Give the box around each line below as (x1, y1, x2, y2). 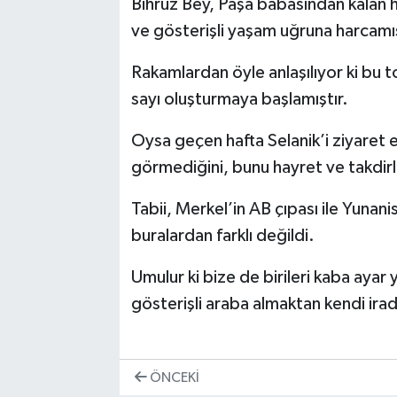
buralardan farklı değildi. (130, 227, 315, 245)
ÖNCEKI (146, 370, 199, 385)
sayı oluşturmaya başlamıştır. (130, 90, 348, 109)
